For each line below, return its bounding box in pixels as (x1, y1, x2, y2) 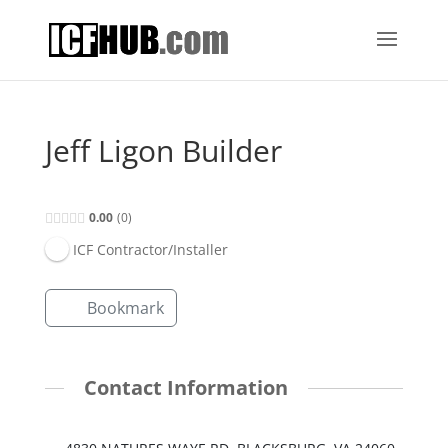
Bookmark (86, 297, 164, 320)
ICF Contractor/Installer (72, 239, 228, 259)
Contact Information (83, 374, 288, 402)
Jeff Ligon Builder (44, 130, 282, 171)
